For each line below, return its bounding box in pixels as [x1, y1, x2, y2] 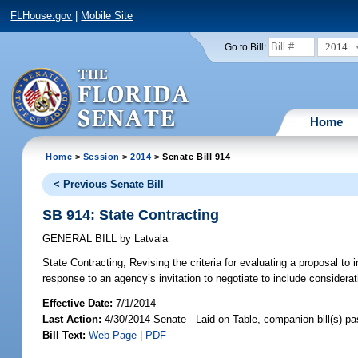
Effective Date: [42, 296, 117, 309]
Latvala [131, 233, 169, 245]
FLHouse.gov [10, 10, 73, 22]
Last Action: [42, 312, 102, 325]
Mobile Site [81, 10, 133, 22]
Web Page [89, 328, 137, 341]
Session [82, 151, 120, 161]
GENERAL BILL [42, 233, 121, 245]
